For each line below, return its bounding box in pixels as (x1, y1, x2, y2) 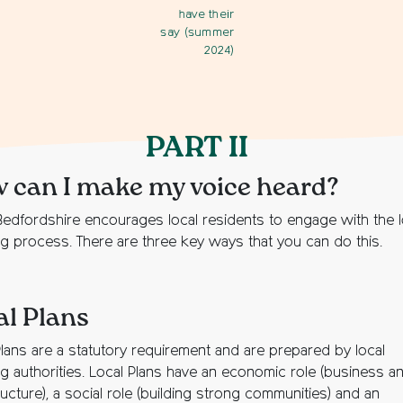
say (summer (160, 27, 235, 39)
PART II (146, 134, 248, 164)
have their (178, 9, 235, 21)
